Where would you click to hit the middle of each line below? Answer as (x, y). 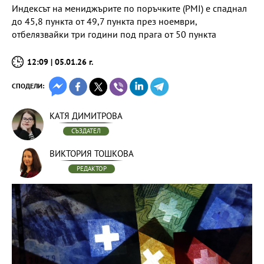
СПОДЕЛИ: (28, 86)
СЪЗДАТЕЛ (86, 131)
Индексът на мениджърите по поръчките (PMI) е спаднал (129, 8)
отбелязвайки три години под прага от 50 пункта (114, 34)
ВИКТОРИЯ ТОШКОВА (92, 154)
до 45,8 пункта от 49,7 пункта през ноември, (104, 21)
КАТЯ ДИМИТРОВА (86, 116)
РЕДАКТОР (92, 169)
